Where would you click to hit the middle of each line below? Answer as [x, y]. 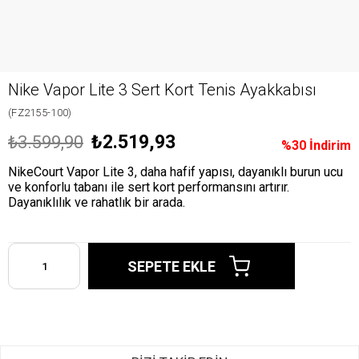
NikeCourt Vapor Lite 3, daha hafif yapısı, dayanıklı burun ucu [175, 172]
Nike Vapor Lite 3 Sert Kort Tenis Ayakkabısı [162, 90]
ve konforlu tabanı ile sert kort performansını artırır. [149, 187]
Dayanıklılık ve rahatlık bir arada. [97, 202]
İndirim [329, 145]
